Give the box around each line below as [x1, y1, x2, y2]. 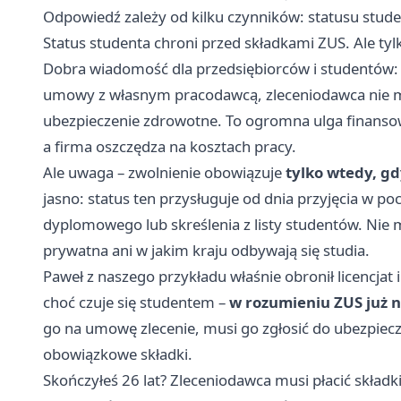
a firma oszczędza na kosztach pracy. [43, 136, 296, 158]
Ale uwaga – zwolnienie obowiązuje [43, 162, 286, 183]
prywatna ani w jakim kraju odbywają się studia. [43, 240, 370, 261]
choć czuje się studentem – [43, 292, 229, 313]
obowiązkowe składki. [43, 344, 192, 365]
